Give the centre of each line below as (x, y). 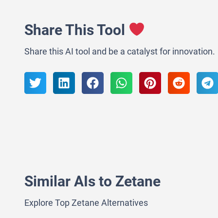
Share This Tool (76, 30)
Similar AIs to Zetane (92, 181)
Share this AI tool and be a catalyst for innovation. (120, 51)
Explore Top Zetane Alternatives (86, 202)
